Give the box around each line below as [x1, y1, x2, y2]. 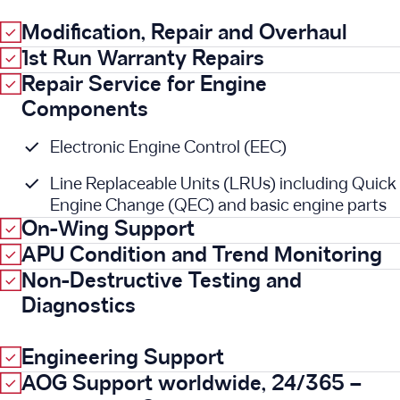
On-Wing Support [21, 220, 195, 240]
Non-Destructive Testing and [21, 271, 302, 292]
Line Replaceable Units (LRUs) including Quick [50, 177, 396, 193]
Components [21, 100, 154, 121]
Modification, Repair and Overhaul [21, 23, 347, 44]
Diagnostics [21, 296, 136, 317]
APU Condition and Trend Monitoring [21, 246, 382, 266]
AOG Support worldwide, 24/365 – [21, 374, 362, 395]
